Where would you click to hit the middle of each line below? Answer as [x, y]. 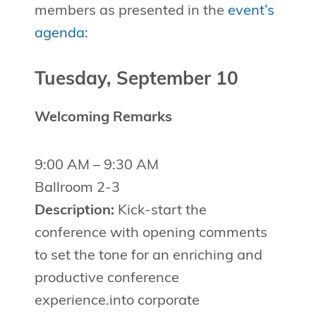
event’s [251, 12]
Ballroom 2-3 [77, 189]
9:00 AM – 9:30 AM [96, 166]
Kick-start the [160, 211]
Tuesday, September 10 [136, 80]
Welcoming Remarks [103, 118]
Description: [74, 211]
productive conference [107, 279]
